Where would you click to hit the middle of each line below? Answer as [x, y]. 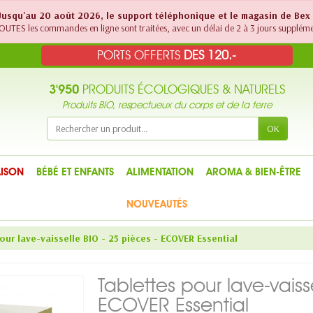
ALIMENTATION [160, 172]
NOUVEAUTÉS [156, 204]
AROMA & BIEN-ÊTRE [253, 172]
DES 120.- [210, 55]
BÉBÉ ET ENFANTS [75, 172]
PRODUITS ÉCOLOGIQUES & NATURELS [182, 89]
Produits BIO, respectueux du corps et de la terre [167, 105]
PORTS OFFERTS [141, 55]
